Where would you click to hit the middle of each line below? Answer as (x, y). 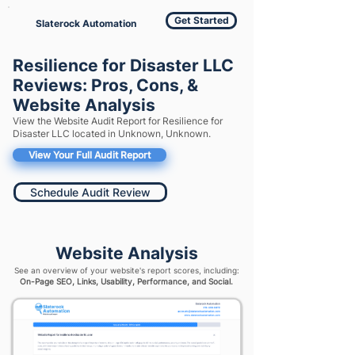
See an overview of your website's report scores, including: (126, 270)
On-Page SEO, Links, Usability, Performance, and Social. (126, 281)
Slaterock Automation (86, 23)
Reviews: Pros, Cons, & (105, 85)
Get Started (201, 20)
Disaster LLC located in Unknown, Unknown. (112, 134)
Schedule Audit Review (90, 192)
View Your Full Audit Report (90, 155)
